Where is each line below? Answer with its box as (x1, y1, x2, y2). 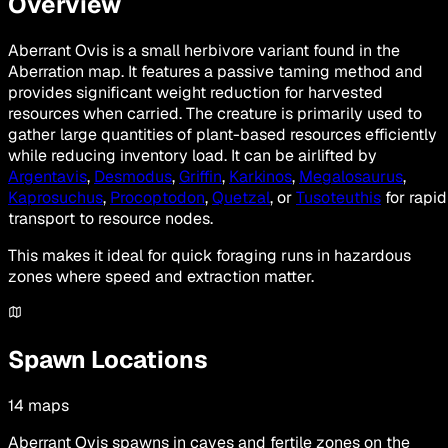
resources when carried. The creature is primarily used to (8, 102, 422, 124)
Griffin (179, 165, 222, 187)
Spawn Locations (8, 343, 208, 375)
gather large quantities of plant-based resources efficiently (8, 123, 437, 145)
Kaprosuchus (8, 186, 103, 208)
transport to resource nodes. (8, 207, 213, 229)
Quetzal (212, 186, 270, 208)
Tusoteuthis (296, 186, 381, 208)
